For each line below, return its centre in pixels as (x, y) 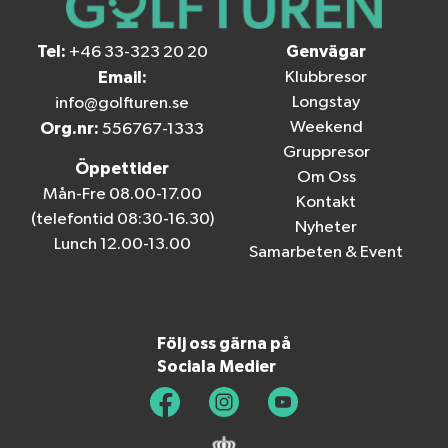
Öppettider (122, 169)
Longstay (326, 102)
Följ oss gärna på (224, 343)
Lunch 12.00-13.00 (122, 245)
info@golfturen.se (122, 103)
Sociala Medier (216, 366)
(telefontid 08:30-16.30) (122, 220)
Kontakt (326, 202)
